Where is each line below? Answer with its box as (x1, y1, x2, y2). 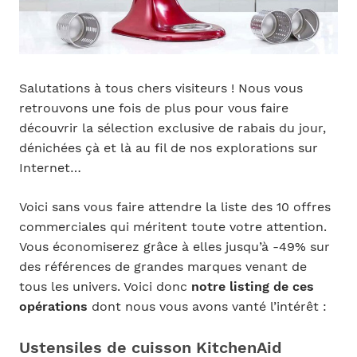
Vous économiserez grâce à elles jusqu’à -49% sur (18, 240, 330, 255)
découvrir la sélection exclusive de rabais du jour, (18, 120, 326, 135)
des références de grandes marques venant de (18, 260, 307, 275)
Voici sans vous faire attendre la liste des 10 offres (18, 200, 331, 215)
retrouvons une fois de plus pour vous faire (18, 100, 288, 116)
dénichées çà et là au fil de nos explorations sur (18, 140, 318, 155)
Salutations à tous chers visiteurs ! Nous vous (18, 80, 303, 96)
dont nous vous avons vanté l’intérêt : (87, 300, 327, 315)
